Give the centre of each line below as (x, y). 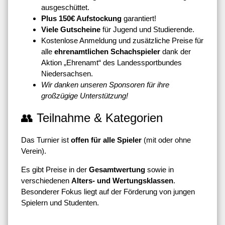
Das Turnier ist (46, 140)
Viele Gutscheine (71, 29)
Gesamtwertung (117, 169)
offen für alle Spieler (106, 140)
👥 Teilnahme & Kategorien (92, 118)
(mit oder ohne (166, 140)
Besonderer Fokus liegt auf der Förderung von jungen (108, 191)
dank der (177, 51)
